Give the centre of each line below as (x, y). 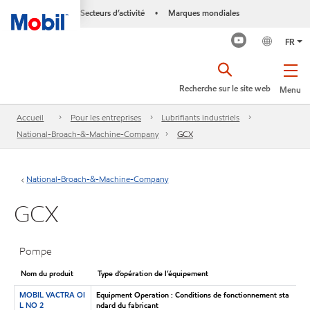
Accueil (30, 118)
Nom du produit (47, 273)
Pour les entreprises (106, 118)
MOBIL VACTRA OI (52, 294)
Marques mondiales (203, 13)
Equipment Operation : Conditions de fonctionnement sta (192, 294)
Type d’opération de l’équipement (153, 273)
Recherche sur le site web (225, 88)
